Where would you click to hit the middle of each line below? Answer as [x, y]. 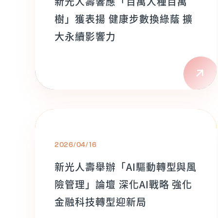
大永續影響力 [85, 36]
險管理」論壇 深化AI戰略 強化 [124, 184]
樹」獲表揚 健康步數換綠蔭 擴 [124, 19]
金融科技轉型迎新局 [100, 202]
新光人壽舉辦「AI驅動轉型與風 [126, 167]
